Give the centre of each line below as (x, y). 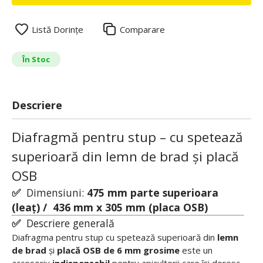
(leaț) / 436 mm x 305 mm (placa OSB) (110, 207)
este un (196, 250)
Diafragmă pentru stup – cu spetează (127, 137)
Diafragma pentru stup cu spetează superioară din (114, 237)
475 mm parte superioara (153, 193)
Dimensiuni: (54, 193)
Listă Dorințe (58, 29)
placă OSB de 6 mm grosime (118, 250)
